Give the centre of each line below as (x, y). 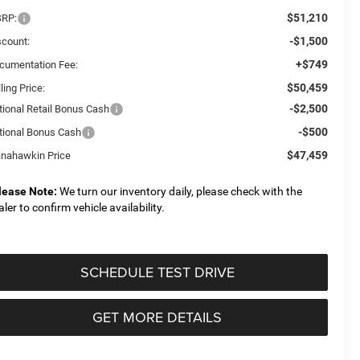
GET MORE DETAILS (157, 317)
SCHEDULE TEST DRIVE (157, 272)
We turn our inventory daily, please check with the (180, 191)
